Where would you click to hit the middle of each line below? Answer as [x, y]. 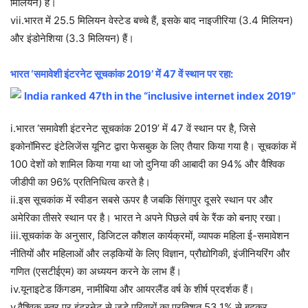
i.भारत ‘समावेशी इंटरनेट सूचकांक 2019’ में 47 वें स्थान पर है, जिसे [133, 129]
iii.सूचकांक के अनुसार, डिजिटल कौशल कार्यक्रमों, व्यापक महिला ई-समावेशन [150, 236]
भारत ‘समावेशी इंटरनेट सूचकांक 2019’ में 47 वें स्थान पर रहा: [122, 74]
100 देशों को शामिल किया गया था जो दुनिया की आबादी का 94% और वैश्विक [147, 164]
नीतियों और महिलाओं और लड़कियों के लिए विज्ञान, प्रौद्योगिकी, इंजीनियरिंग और [150, 254]
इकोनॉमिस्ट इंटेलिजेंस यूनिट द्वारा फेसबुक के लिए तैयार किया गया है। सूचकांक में [153, 146]
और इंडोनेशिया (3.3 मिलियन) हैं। [72, 38]
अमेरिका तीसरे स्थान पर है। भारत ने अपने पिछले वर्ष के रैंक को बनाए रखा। [146, 218]
